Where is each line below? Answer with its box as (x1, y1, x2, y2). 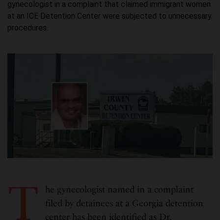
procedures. (7, 23, 48, 32)
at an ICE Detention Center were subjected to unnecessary (7, 11, 212, 21)
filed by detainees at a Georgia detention (45, 198, 203, 209)
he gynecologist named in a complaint (45, 184, 193, 195)
